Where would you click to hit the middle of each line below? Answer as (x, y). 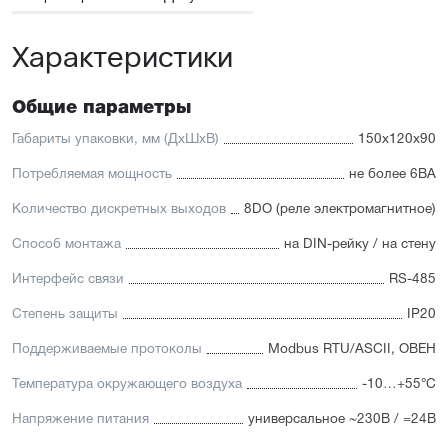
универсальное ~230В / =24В (342, 419)
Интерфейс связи (68, 279)
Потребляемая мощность (92, 174)
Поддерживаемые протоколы (107, 349)
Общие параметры (101, 107)
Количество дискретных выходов (119, 209)
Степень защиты (65, 314)
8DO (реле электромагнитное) (340, 209)
